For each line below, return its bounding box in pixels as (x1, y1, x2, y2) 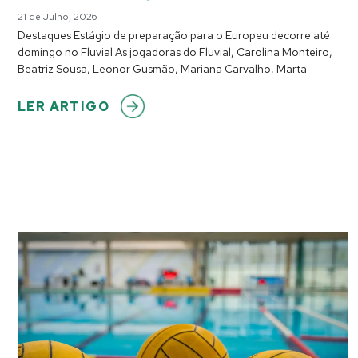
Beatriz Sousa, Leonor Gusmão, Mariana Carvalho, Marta (18, 62, 307, 77)
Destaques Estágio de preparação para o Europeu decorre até (18, 28, 330, 43)
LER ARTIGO (18, 98, 109, 116)
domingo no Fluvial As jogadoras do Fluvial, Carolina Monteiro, (18, 45, 332, 60)
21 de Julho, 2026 (18, 10, 97, 24)
